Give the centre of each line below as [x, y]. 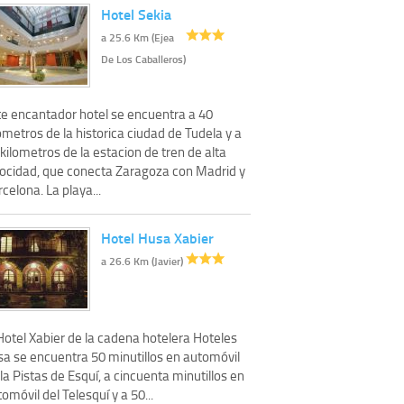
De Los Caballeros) [143, 60]
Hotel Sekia [136, 14]
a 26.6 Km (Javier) [142, 262]
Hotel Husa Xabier [157, 238]
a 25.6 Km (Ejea [138, 38]
